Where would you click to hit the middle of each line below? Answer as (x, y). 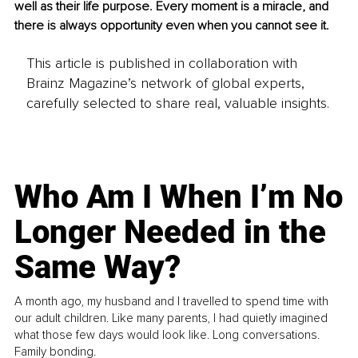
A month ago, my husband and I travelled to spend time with (172, 301)
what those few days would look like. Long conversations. (167, 334)
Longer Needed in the (171, 232)
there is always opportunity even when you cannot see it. (172, 26)
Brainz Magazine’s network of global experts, (165, 83)
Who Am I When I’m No (179, 197)
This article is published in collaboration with (161, 63)
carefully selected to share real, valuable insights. (177, 103)
